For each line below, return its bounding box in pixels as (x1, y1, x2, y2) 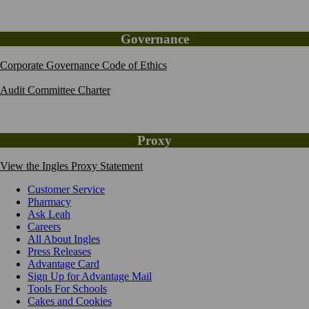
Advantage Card (28, 258, 99, 270)
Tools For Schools (28, 283, 107, 295)
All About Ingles (28, 233, 100, 246)
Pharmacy (28, 196, 71, 208)
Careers (28, 221, 61, 233)
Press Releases (28, 246, 91, 258)
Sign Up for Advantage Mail (28, 270, 152, 283)
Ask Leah (28, 208, 70, 221)
